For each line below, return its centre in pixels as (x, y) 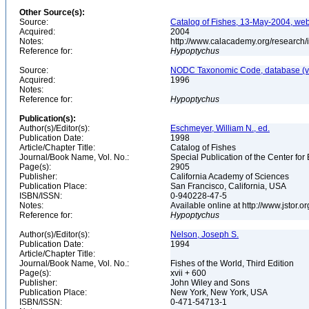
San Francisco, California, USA (229, 186)
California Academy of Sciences (231, 177)
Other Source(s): (52, 12)
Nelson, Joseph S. (205, 235)
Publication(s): (48, 119)
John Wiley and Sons (211, 283)
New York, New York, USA (220, 292)
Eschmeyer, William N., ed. (220, 128)
